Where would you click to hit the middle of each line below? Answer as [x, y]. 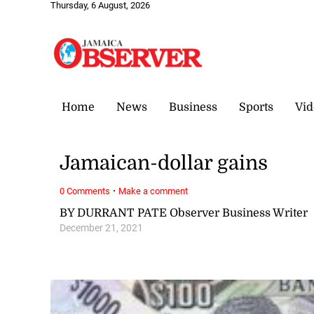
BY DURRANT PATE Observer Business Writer [184, 213]
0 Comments [85, 191]
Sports [256, 107]
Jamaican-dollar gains [164, 164]
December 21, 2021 [102, 228]
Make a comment [153, 191]
